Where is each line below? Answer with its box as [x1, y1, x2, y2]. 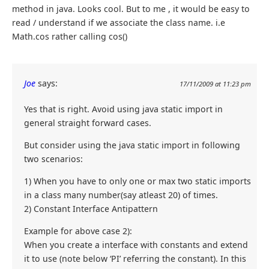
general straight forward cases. [24, 117, 151, 129]
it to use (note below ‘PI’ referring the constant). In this [24, 253, 246, 265]
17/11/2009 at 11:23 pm [180, 79, 251, 89]
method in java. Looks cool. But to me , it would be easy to [12, 3, 250, 15]
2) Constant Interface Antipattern [24, 203, 158, 215]
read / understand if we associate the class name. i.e [12, 17, 225, 29]
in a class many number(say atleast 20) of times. [24, 189, 218, 201]
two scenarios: [24, 153, 83, 165]
